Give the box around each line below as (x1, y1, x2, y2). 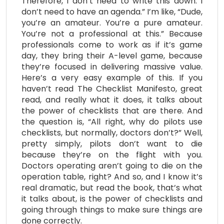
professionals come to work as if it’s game (21, 38, 202, 50)
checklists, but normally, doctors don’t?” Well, (21, 126, 202, 138)
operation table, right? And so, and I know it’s (21, 170, 202, 182)
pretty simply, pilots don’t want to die (21, 137, 202, 149)
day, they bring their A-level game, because (21, 49, 202, 61)
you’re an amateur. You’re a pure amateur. (21, 16, 202, 28)
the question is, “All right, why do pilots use (21, 115, 202, 127)
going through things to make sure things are (21, 203, 202, 215)
